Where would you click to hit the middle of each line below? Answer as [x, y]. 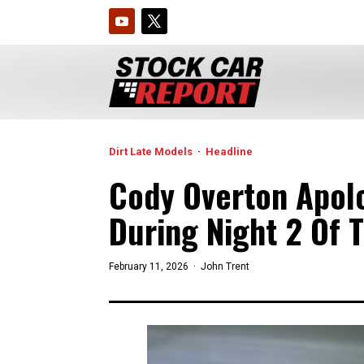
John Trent [223, 266]
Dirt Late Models [151, 151]
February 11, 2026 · [153, 266]
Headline [230, 151]
